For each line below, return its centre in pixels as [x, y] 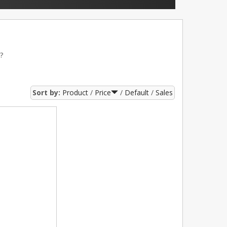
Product [75, 92]
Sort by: [46, 92]
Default [137, 92]
